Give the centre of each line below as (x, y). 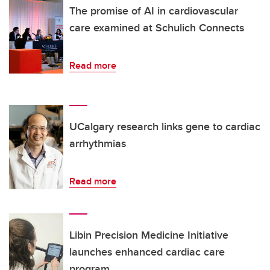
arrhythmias (98, 144)
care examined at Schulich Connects (157, 28)
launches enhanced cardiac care (147, 252)
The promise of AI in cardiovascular (154, 11)
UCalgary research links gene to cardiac (165, 127)
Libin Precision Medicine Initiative (149, 235)
